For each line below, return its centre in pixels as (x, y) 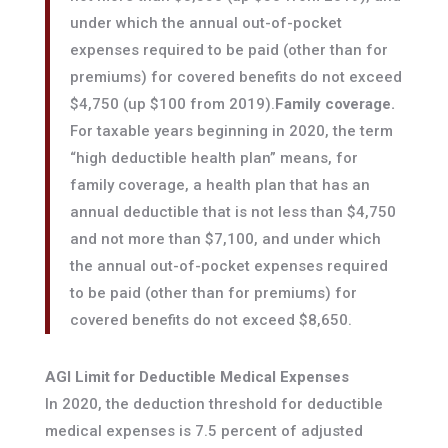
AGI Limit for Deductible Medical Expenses (196, 377)
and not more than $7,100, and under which (225, 239)
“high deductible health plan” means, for (213, 158)
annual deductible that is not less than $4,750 (232, 212)
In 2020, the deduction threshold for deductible (213, 404)
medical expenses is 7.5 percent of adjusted (203, 431)
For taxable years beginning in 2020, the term (231, 131)
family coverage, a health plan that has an (219, 185)
